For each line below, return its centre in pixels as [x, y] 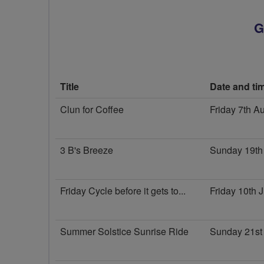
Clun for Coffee [92, 109]
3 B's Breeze [87, 150]
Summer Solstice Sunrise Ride [124, 231]
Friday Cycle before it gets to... [123, 191]
